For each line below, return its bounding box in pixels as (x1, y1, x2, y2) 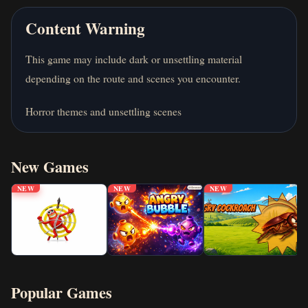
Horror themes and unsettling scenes (25, 103, 181, 118)
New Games (11, 155, 89, 178)
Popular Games (11, 281, 112, 305)
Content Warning (25, 16, 145, 40)
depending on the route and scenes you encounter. (25, 70, 241, 85)
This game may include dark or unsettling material (25, 51, 242, 66)
